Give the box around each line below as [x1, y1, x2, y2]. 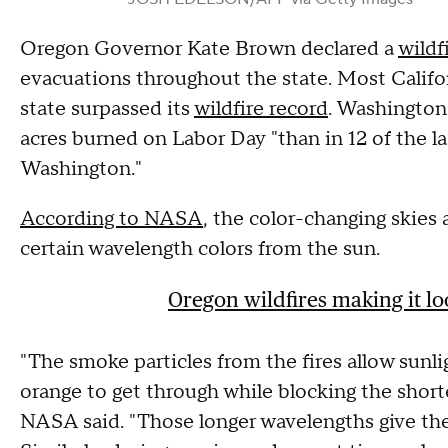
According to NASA [20, 206, 203, 233]
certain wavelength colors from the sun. [20, 236, 380, 263]
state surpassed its [20, 96, 194, 123]
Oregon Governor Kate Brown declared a [20, 36, 398, 63]
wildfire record [194, 96, 328, 123]
